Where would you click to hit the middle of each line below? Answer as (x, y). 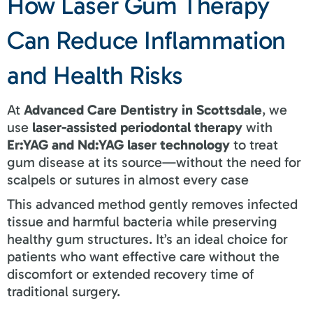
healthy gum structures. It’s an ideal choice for (147, 239)
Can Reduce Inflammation (147, 40)
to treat (254, 144)
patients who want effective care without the (143, 256)
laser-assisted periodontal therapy (137, 127)
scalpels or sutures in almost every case (128, 179)
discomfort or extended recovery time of (130, 274)
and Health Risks (95, 75)
